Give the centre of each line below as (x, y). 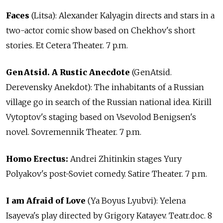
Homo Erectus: (38, 159)
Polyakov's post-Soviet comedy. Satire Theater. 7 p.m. (107, 174)
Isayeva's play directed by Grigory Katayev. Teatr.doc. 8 (109, 216)
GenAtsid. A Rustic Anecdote (68, 72)
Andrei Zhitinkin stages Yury (126, 159)
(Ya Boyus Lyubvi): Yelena (136, 201)
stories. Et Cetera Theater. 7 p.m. (67, 46)
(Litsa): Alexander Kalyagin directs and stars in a (122, 16)
